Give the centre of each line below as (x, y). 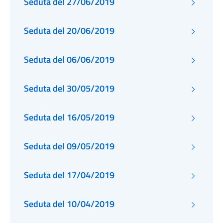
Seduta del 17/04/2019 (69, 175)
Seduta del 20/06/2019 (69, 31)
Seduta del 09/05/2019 (69, 146)
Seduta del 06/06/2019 (69, 59)
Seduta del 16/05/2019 (69, 117)
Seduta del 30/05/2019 (69, 88)
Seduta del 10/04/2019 (91, 204)
